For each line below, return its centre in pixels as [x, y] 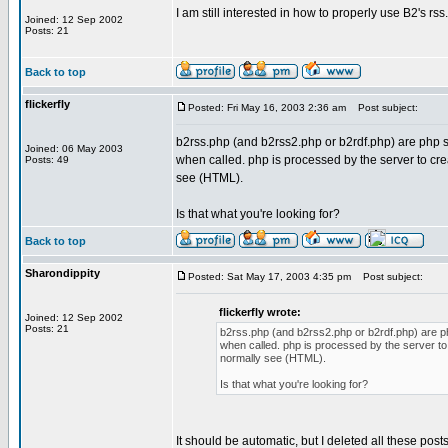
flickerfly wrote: [260, 312]
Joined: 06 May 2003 [74, 148]
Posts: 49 [47, 159]
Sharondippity [62, 273]
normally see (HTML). [273, 358]
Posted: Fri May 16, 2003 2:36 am [267, 107]
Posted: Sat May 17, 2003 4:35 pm [269, 276]
